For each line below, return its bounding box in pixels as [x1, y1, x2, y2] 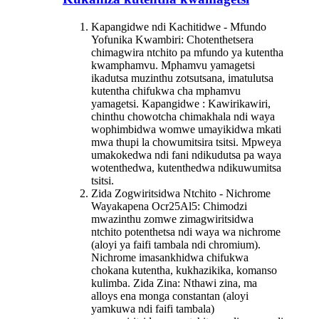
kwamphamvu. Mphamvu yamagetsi [91, 58, 255, 71]
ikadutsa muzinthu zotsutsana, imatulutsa [91, 71, 273, 84]
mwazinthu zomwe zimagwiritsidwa [91, 212, 253, 225]
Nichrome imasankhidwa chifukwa [91, 251, 249, 263]
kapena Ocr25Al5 [117, 199, 197, 212]
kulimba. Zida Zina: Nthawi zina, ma [91, 276, 257, 289]
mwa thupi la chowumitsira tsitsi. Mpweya [91, 135, 281, 148]
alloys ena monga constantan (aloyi [91, 289, 249, 302]
